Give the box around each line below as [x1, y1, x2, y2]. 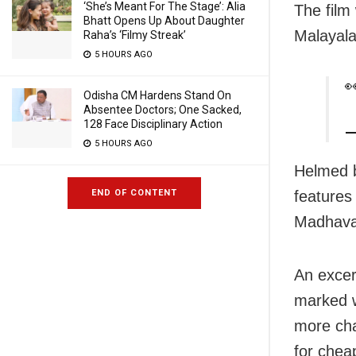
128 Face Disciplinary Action [83, 118, 222, 130]
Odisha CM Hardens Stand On [83, 89, 231, 102]
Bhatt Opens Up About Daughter [83, 14, 245, 27]
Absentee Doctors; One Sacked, [83, 103, 242, 116]
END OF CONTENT [91, 188, 177, 198]
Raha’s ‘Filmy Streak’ [83, 29, 186, 41]
